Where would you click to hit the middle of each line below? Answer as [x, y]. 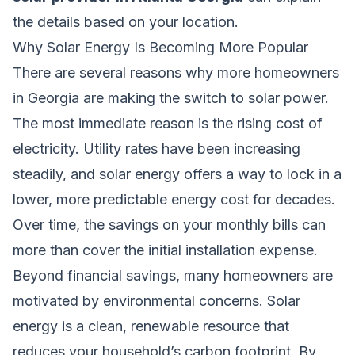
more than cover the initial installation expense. [165, 250]
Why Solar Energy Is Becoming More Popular [160, 47]
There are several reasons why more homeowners [176, 72]
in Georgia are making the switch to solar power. [171, 97]
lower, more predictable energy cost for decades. [174, 199]
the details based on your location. [126, 21]
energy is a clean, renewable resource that [151, 326]
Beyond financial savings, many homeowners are [173, 275]
